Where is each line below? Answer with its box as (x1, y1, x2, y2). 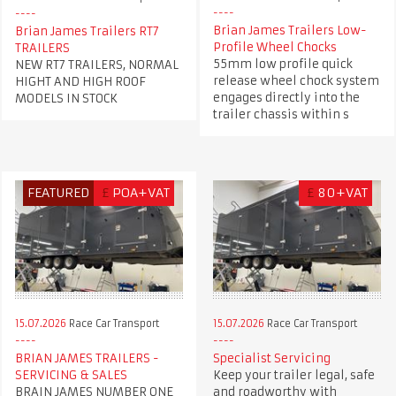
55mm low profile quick (212, 56, 353, 72)
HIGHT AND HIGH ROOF (14, 73, 146, 89)
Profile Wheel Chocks (212, 39, 337, 55)
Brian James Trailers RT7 (14, 23, 159, 39)
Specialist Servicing (212, 350, 331, 366)
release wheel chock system (212, 72, 379, 88)
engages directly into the (212, 89, 360, 105)
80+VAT (317, 184, 369, 201)
